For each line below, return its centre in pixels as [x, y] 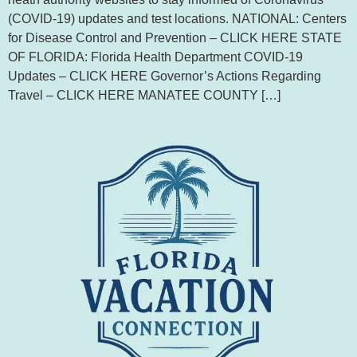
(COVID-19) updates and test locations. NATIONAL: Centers [177, 18]
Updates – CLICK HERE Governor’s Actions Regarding [165, 76]
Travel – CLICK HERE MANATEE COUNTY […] [144, 95]
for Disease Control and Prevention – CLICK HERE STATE [175, 37]
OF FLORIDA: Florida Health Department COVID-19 [155, 57]
